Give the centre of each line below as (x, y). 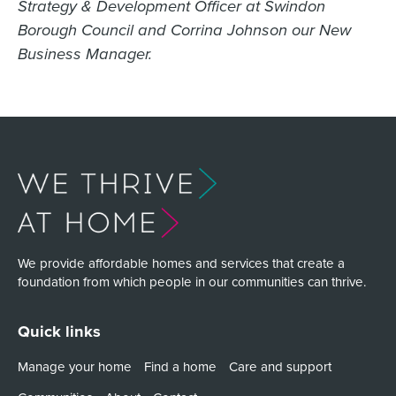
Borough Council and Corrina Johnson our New (184, 30)
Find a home (180, 366)
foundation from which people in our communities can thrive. (191, 281)
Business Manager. (84, 54)
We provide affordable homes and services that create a (181, 263)
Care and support (280, 366)
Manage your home (74, 366)
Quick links (59, 331)
